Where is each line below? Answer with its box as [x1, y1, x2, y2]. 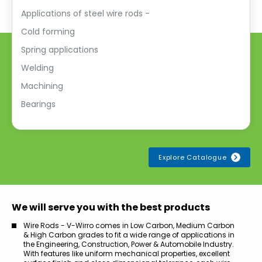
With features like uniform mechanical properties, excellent [23, 249, 230, 259]
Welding [21, 62, 54, 74]
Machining [21, 80, 63, 92]
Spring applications [21, 44, 98, 56]
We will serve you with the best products [12, 201, 210, 215]
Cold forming [21, 26, 75, 38]
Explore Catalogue [158, 153, 227, 163]
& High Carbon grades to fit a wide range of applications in [23, 230, 235, 240]
